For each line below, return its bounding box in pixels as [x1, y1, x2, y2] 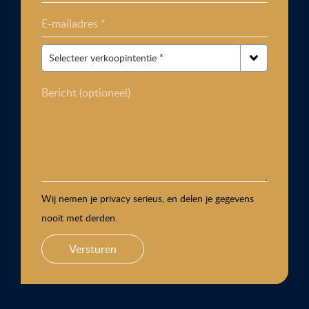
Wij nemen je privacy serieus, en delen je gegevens [41, 191, 254, 205]
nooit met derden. [41, 210, 117, 224]
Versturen [69, 241, 117, 257]
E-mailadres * [41, 15, 106, 31]
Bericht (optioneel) [41, 84, 130, 100]
